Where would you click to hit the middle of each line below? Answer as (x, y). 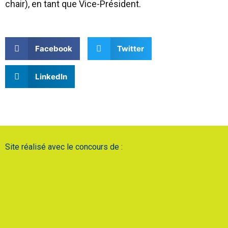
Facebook (53, 48)
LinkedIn (51, 76)
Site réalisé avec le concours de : (64, 147)
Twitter (131, 48)
